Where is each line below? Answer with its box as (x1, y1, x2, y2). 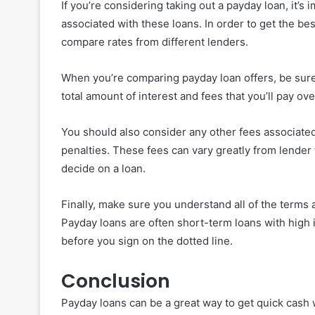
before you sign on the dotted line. (61, 233, 233, 247)
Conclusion (61, 267, 170, 294)
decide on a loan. (61, 161, 146, 175)
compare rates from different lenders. (61, 34, 248, 49)
